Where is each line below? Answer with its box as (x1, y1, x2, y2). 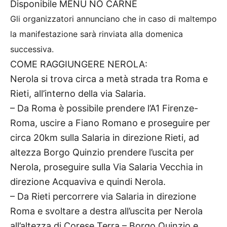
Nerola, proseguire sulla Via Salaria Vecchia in (10, 162, 203, 173)
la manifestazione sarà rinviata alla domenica (10, 29, 183, 40)
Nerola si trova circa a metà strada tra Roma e (10, 73, 208, 85)
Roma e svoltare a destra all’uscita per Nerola (10, 206, 203, 217)
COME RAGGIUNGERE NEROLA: (10, 59, 147, 70)
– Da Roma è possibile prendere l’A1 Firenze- (10, 103, 198, 114)
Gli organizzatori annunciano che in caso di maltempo (10, 14, 217, 24)
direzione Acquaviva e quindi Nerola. (10, 176, 166, 187)
